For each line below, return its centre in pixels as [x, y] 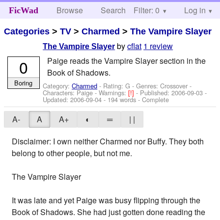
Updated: [57, 99]
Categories [27, 31]
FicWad [23, 10]
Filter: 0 [147, 10]
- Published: [154, 92]
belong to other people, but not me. [72, 153]
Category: [57, 85]
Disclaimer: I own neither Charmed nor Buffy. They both [108, 141]
